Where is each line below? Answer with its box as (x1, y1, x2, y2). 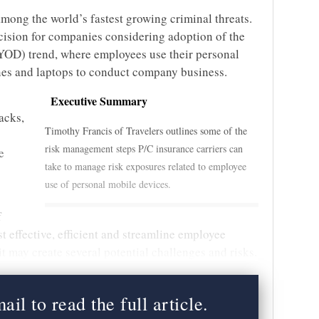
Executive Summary (51, 93, 147, 109)
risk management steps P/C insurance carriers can (45, 142, 243, 155)
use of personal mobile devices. (45, 177, 171, 191)
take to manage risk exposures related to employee (45, 159, 246, 173)
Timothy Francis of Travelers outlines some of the (45, 124, 247, 137)
